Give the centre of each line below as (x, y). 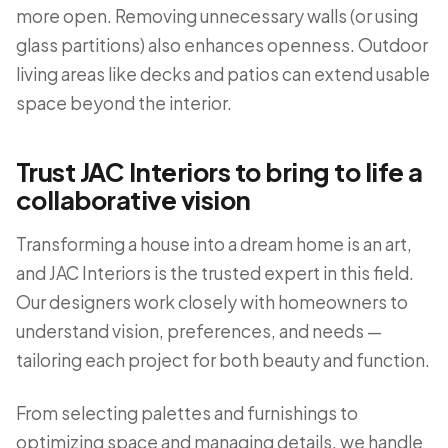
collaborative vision (133, 199)
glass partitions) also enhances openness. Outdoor (222, 45)
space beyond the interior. (124, 103)
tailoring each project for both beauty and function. (223, 360)
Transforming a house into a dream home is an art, (214, 244)
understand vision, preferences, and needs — (199, 331)
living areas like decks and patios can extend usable (223, 74)
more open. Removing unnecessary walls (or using (217, 16)
